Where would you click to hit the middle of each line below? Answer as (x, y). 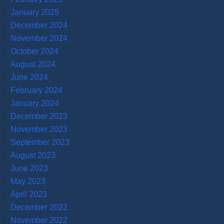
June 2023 (29, 168)
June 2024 (29, 77)
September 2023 (40, 142)
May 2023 (28, 181)
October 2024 (34, 51)
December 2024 (39, 25)
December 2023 (39, 116)
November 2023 (39, 129)
